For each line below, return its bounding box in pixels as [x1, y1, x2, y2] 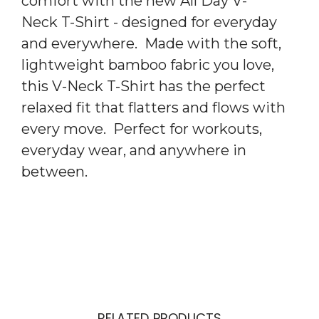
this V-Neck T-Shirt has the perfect [21, 77, 266, 95]
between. [21, 162, 91, 180]
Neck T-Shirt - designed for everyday [21, 13, 277, 31]
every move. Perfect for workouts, [21, 120, 262, 137]
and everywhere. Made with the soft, [21, 34, 281, 52]
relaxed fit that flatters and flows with [21, 98, 286, 116]
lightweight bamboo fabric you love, [21, 56, 274, 73]
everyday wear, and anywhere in [21, 141, 246, 159]
